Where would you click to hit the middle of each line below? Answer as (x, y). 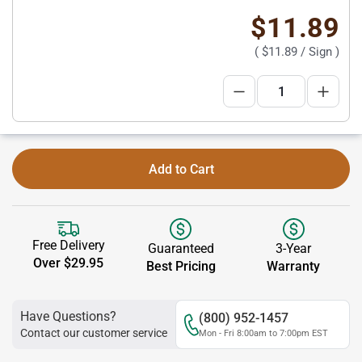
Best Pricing (181, 266)
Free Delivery (68, 246)
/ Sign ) (318, 52)
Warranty (294, 266)
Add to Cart (181, 169)
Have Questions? (68, 316)
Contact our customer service (94, 333)
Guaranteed (181, 248)
